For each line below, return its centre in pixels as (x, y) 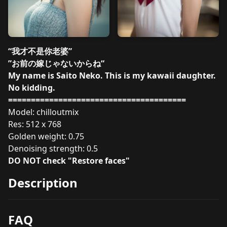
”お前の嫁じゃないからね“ (56, 63)
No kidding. (32, 88)
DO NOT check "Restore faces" (69, 161)
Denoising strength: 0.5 (53, 148)
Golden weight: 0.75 (46, 136)
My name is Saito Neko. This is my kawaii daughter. (112, 75)
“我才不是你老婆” (40, 51)
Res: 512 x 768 (35, 124)
